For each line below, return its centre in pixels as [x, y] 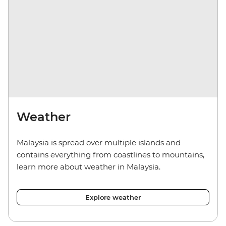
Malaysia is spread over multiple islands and [99, 142]
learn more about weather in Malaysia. [89, 166]
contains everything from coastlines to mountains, [110, 154]
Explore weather [113, 197]
